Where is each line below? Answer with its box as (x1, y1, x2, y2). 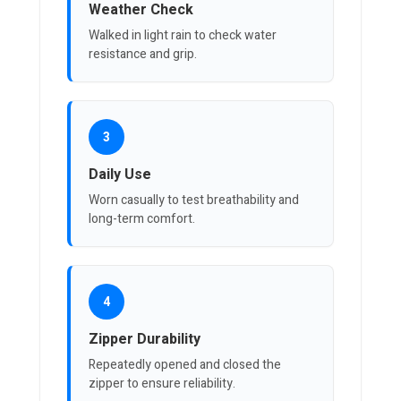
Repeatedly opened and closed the (89, 355, 281, 375)
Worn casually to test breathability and (89, 191, 299, 210)
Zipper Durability (89, 328, 200, 351)
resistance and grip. (89, 45, 197, 64)
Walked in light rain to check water (89, 26, 277, 46)
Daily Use (89, 164, 151, 186)
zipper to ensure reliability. (89, 374, 235, 394)
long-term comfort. (89, 209, 195, 229)
